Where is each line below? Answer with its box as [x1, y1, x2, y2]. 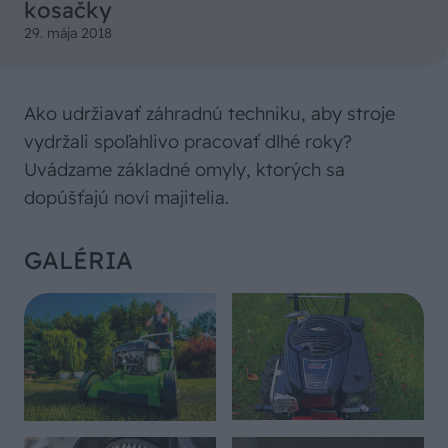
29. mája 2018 [24, 23, 112, 42]
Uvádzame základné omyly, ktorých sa [24, 157, 345, 181]
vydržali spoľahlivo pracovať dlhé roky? [24, 129, 352, 153]
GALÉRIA [24, 244, 133, 275]
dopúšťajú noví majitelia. [24, 185, 229, 209]
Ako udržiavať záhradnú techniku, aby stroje [24, 101, 395, 125]
